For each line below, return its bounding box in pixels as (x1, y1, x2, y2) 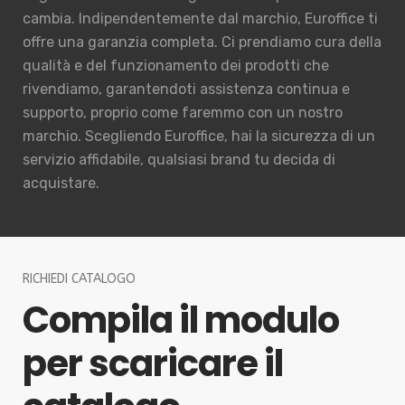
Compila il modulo (23, 295, 339, 346)
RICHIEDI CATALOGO (23, 271, 136, 287)
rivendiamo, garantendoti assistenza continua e (23, 80, 350, 99)
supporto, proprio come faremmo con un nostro (23, 104, 343, 122)
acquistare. (23, 174, 99, 193)
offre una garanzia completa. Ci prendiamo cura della (23, 33, 381, 52)
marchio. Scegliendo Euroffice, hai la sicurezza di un (23, 127, 375, 146)
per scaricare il (23, 338, 283, 390)
